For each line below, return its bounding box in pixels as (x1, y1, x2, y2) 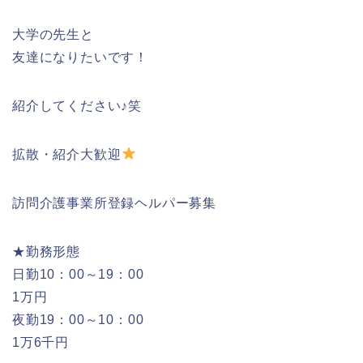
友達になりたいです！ (12, 49, 148, 64)
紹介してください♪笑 (12, 98, 142, 113)
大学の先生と (12, 27, 94, 41)
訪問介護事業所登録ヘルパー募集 (12, 195, 216, 210)
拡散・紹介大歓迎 (12, 147, 122, 161)
